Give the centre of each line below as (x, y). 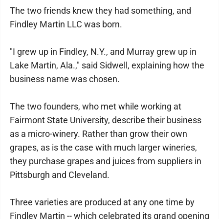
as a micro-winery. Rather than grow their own (99, 134)
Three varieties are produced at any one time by (102, 202)
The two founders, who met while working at (96, 106)
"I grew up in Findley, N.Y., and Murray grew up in (103, 52)
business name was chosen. (65, 79)
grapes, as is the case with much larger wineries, (103, 147)
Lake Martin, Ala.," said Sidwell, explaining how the (107, 65)
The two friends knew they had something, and (100, 11)
